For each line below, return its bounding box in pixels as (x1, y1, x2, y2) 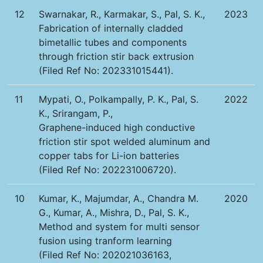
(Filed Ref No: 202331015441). (39, 65, 174, 77)
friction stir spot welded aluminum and (39, 136, 211, 148)
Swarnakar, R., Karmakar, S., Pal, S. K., (39, 8, 205, 21)
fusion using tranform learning (39, 235, 173, 247)
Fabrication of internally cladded (39, 22, 184, 35)
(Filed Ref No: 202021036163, (39, 249, 172, 261)
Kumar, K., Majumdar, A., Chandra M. (39, 193, 199, 205)
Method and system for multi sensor (39, 221, 200, 233)
